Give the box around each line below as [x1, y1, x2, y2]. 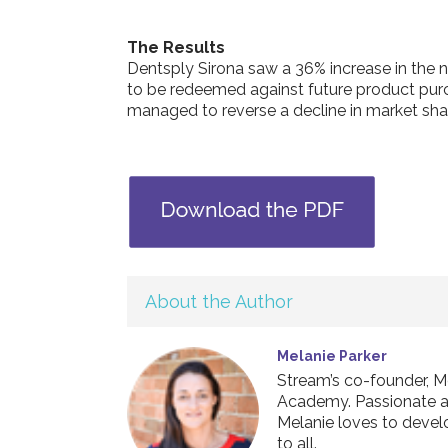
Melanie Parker [277, 347, 387, 364]
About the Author [145, 290, 293, 312]
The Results [127, 37, 225, 57]
